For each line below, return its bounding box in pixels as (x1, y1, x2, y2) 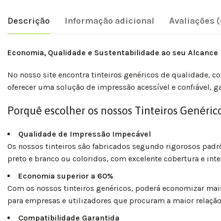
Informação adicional (65, 15, 154, 26)
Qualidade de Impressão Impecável (18, 129, 151, 139)
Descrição (7, 15, 50, 26)
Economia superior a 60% (18, 171, 113, 181)
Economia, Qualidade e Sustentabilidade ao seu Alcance (7, 47, 218, 57)
